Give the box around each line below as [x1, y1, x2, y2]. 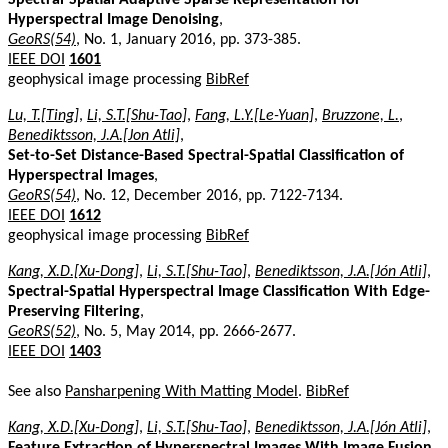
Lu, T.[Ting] [8, 107, 79, 124]
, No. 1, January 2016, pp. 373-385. [76, 31, 301, 48]
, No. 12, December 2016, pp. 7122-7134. [76, 187, 343, 204]
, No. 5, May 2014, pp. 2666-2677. [76, 323, 296, 340]
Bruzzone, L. [322, 107, 399, 124]
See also [8, 383, 65, 400]
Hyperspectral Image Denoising [8, 11, 219, 28]
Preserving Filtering [8, 303, 140, 320]
